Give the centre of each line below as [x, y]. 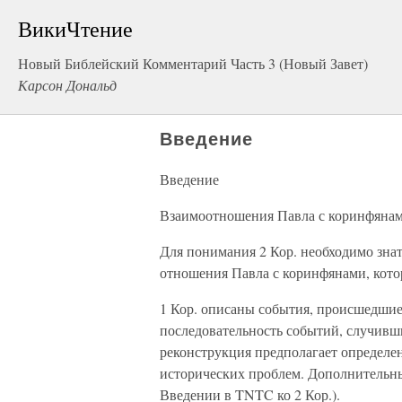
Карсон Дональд [67, 85]
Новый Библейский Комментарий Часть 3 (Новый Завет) [193, 63]
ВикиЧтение [75, 29]
